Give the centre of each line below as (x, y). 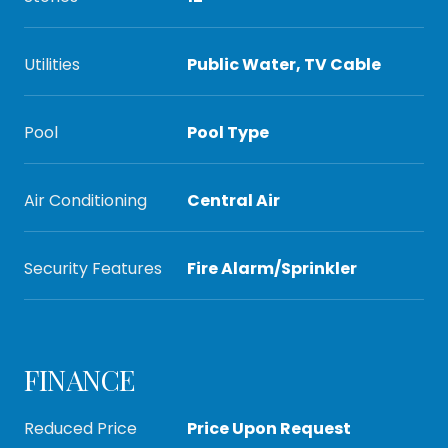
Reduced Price (80, 428)
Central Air (233, 200)
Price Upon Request (269, 428)
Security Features (93, 268)
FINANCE (80, 379)
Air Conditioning (85, 200)
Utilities (52, 64)
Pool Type (228, 132)
